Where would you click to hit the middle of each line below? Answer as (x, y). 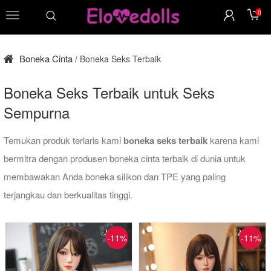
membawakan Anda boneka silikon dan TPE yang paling (115, 176)
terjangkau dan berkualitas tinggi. (68, 194)
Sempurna (37, 112)
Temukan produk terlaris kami (64, 140)
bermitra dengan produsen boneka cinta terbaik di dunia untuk (125, 158)
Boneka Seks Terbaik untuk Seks (109, 92)
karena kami (233, 140)
